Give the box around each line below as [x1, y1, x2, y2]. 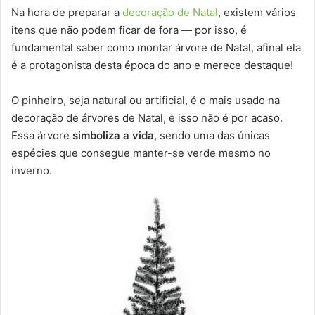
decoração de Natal [122, 6, 218, 20]
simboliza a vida [72, 129, 154, 143]
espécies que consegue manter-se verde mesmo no [11, 146, 271, 160]
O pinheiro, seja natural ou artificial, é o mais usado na [11, 94, 280, 108]
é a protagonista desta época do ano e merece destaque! [11, 58, 293, 72]
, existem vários [218, 6, 296, 20]
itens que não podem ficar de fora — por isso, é [11, 23, 247, 37]
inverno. [11, 164, 52, 178]
